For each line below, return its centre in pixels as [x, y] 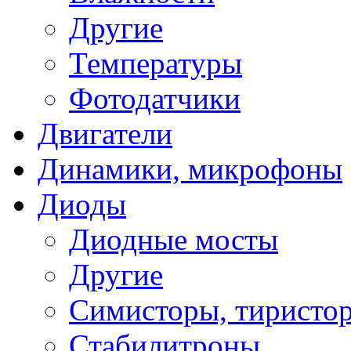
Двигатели [105, 133]
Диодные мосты [174, 239]
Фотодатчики [155, 98]
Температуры [156, 63]
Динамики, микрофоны [190, 168]
